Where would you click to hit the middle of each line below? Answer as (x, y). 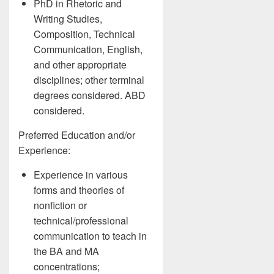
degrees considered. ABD (90, 95)
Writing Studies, (68, 18)
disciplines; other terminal (89, 80)
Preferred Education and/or (77, 135)
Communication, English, (88, 49)
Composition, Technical (84, 34)
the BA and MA (66, 251)
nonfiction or (60, 205)
